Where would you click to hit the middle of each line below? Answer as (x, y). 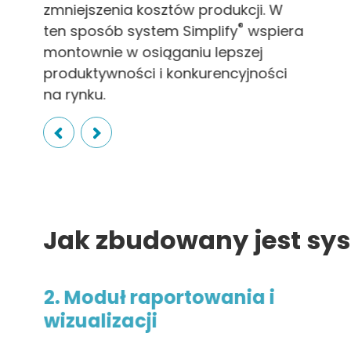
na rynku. (74, 94)
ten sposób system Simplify (141, 31)
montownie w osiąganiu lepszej (153, 52)
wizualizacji (100, 320)
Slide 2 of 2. (73, 112)
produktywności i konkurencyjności (165, 73)
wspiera (274, 31)
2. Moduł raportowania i (159, 297)
